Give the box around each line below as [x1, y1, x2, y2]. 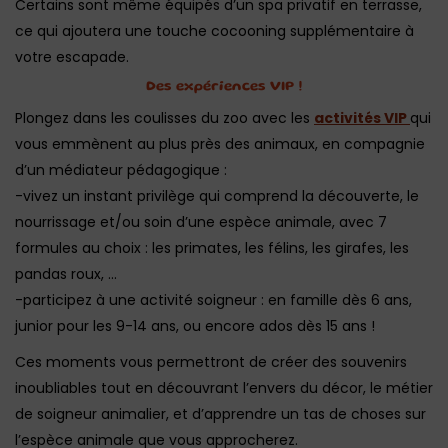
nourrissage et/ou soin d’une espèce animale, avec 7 [15, 212, 387, 232]
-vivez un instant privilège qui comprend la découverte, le [15, 186, 419, 206]
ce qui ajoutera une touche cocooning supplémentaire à [15, 21, 414, 41]
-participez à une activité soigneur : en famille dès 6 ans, [15, 290, 412, 310]
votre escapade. [15, 47, 129, 67]
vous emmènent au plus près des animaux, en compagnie [15, 134, 425, 154]
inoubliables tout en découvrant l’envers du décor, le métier [15, 378, 433, 398]
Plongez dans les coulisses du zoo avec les [15, 108, 314, 128]
